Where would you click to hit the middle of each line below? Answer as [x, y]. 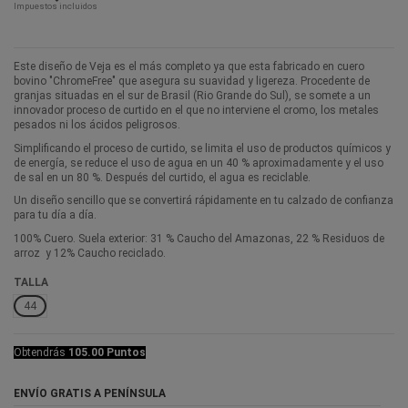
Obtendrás [41, 352]
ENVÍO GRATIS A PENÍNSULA [90, 393]
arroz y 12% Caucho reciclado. [90, 253]
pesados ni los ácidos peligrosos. [97, 125]
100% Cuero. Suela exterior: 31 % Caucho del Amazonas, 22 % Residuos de [199, 239]
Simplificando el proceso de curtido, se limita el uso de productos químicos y [202, 148]
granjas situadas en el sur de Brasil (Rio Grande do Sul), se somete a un [192, 96]
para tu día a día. [55, 215]
